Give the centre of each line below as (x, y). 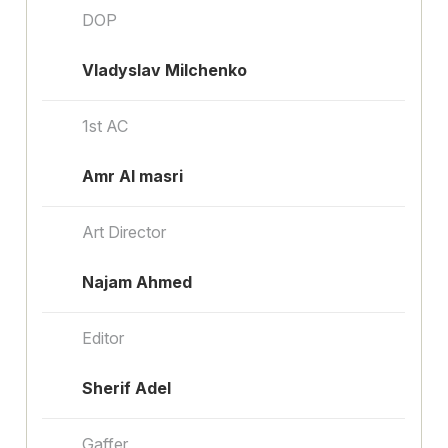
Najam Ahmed (137, 281)
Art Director (124, 231)
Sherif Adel (127, 387)
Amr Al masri (133, 175)
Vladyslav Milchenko (165, 69)
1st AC (105, 125)
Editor (103, 337)
